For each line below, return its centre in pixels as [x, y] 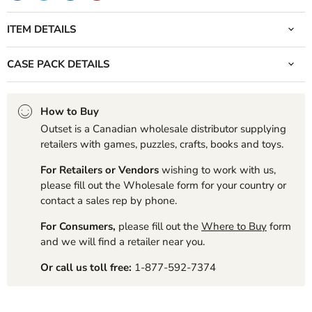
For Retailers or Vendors [101, 170]
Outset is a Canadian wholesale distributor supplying [163, 128]
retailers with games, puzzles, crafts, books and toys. [162, 144]
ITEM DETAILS [41, 29]
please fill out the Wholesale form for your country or [163, 185]
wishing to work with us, [219, 170]
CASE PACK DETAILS [58, 64]
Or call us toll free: [86, 267]
